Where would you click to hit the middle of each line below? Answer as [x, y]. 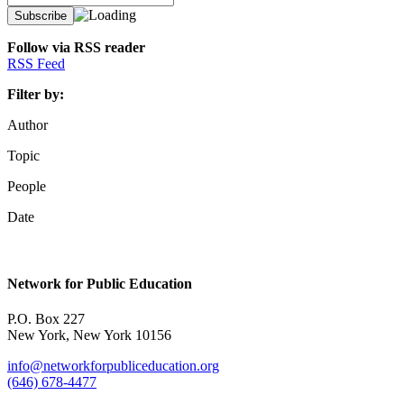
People [27, 187]
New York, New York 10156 [89, 335]
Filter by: [36, 95]
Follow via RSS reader [76, 48]
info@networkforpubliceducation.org [113, 365]
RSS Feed [36, 64]
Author [28, 125]
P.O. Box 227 [46, 318]
